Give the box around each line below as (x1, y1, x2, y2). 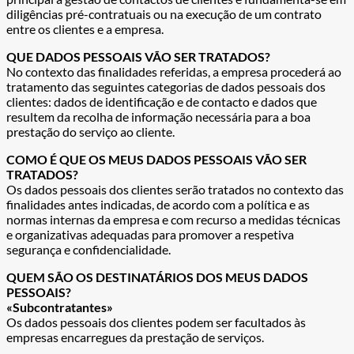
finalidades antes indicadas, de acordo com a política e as (6, 196, 310, 212)
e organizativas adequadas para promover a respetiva (6, 226, 294, 242)
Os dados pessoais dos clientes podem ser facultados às (6, 314, 306, 330)
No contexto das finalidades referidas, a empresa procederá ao (6, 63, 341, 79)
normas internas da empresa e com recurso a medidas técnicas (6, 211, 341, 227)
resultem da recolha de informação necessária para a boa (6, 108, 311, 124)
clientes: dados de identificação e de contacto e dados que (6, 93, 317, 109)
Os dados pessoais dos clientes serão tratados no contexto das (6, 181, 344, 197)
